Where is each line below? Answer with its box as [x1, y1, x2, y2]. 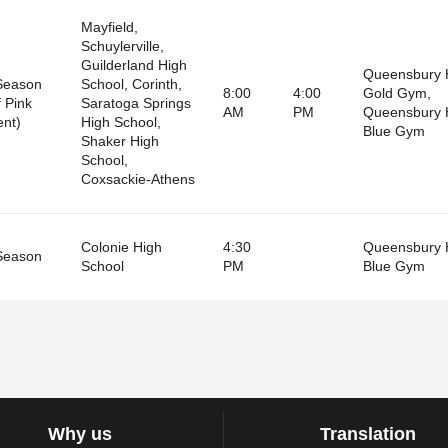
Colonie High [80, 238, 162, 255]
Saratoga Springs [80, 94, 191, 111]
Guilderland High [80, 56, 187, 73]
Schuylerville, [80, 37, 164, 54]
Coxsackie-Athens [80, 170, 195, 187]
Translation [320, 424, 417, 445]
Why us [47, 424, 112, 445]
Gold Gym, [362, 84, 431, 101]
